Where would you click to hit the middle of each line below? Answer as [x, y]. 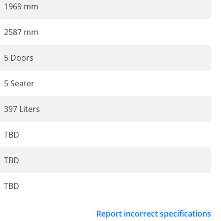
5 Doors [19, 57]
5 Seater [19, 83]
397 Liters [22, 109]
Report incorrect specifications [154, 213]
